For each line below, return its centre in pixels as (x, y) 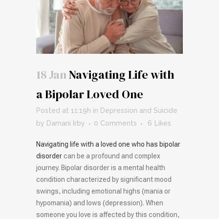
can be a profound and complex (111, 156)
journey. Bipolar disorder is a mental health (101, 168)
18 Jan (51, 75)
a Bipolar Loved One (90, 94)
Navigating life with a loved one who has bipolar (108, 144)
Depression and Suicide (139, 111)
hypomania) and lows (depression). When (100, 203)
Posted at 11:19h (64, 111)
